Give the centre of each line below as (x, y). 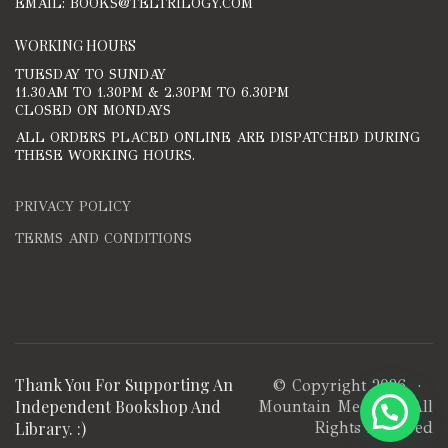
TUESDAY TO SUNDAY (90, 74)
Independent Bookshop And (118, 406)
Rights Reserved (374, 427)
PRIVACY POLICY (73, 206)
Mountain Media (321, 406)
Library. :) (50, 428)
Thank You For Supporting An (124, 384)
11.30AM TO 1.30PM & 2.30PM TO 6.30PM (152, 92)
